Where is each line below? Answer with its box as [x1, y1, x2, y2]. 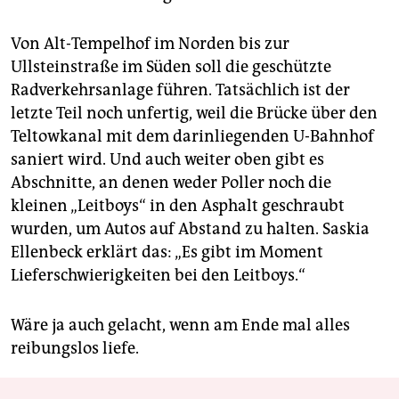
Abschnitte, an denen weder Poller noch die [11, 173, 331, 193]
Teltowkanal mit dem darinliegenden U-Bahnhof [11, 126, 374, 147]
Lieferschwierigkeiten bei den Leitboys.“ [11, 265, 305, 286]
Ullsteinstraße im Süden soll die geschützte [11, 57, 331, 77]
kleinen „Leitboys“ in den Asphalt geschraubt [11, 196, 345, 216]
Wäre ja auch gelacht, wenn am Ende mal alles [11, 315, 350, 336]
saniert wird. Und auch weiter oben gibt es [11, 150, 324, 170]
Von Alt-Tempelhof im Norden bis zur [11, 34, 289, 54]
